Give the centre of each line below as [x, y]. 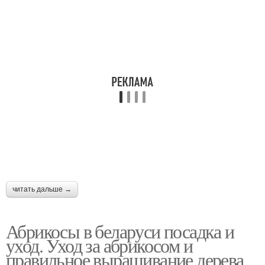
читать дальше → [42, 189]
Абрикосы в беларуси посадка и [120, 231]
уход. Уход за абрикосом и [99, 245]
